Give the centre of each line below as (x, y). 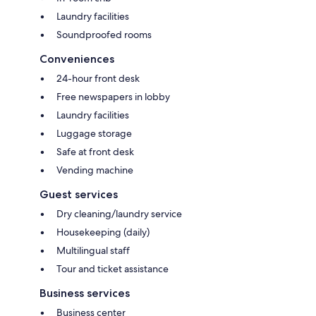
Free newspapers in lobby (113, 97)
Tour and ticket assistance (113, 269)
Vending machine (95, 170)
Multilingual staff (93, 251)
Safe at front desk (95, 152)
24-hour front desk (98, 79)
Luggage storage (94, 134)
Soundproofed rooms (104, 35)
